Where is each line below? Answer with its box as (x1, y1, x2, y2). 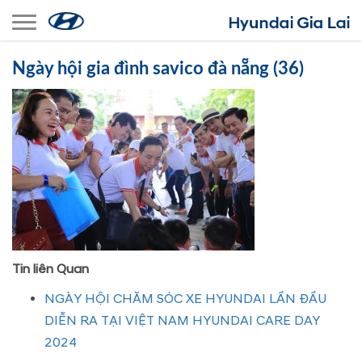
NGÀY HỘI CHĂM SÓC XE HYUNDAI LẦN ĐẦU (44, 291, 326, 307)
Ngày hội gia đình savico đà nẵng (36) (12, 60, 304, 78)
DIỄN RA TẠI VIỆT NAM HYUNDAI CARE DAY (44, 313, 320, 329)
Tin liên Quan (12, 261, 89, 277)
